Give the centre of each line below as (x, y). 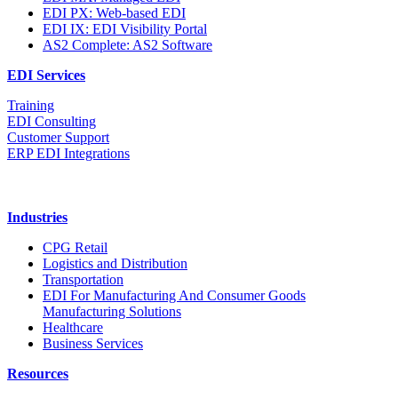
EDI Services (46, 76)
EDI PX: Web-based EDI (114, 13)
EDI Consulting (52, 122)
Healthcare (73, 328)
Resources (38, 374)
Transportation (83, 280)
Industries (37, 218)
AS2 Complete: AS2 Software (127, 45)
